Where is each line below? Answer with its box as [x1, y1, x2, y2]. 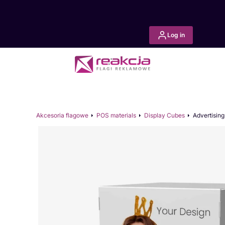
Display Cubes [144, 111, 185, 119]
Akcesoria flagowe [36, 111, 88, 119]
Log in [167, 31, 185, 39]
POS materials [96, 111, 136, 119]
